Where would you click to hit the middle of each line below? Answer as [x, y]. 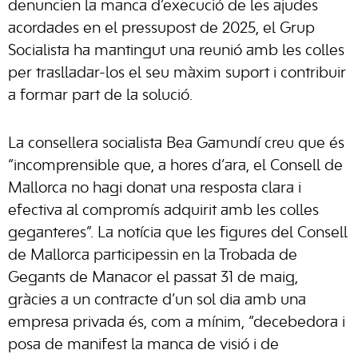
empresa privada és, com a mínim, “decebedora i [177, 323]
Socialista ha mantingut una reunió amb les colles [176, 51]
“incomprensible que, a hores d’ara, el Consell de [175, 166]
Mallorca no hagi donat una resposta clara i [155, 189]
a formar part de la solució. [100, 96]
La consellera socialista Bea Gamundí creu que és [176, 144]
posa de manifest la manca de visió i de [143, 345]
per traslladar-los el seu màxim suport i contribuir [177, 74]
